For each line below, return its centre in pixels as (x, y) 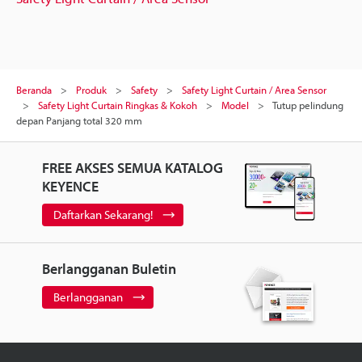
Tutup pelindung (308, 105)
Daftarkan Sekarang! (103, 214)
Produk (91, 89)
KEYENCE (70, 186)
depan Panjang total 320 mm (79, 120)
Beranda (34, 89)
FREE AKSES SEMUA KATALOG (132, 167)
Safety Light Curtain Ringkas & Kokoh (118, 105)
